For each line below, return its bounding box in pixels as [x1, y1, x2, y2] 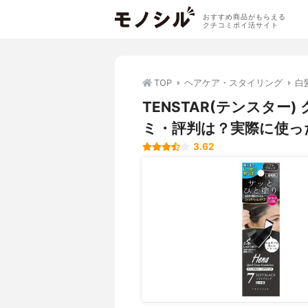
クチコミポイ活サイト [202, 21, 278, 29]
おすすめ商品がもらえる [202, 12, 286, 21]
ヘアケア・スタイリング [184, 78, 283, 88]
